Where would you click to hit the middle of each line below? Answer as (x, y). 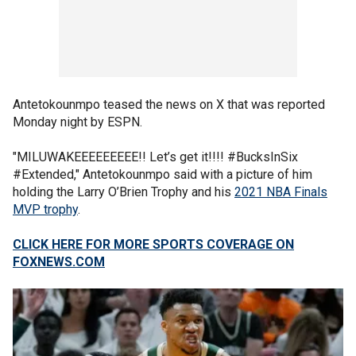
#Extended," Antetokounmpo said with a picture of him (163, 174)
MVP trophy (45, 209)
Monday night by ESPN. (79, 122)
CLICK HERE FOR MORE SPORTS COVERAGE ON (153, 244)
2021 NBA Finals (281, 192)
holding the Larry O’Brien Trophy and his (124, 192)
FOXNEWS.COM (59, 262)
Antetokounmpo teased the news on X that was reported (169, 104)
